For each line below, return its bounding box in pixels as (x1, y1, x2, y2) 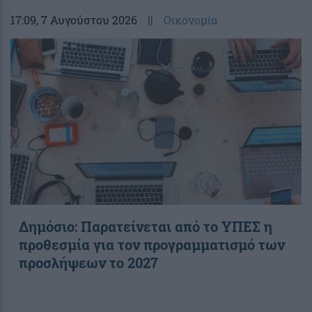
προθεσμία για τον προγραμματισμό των (19, 235, 285, 253)
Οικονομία (164, 12, 217, 27)
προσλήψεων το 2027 (19, 253, 158, 272)
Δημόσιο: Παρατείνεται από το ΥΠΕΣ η (19, 217, 272, 235)
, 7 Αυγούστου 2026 (36, 12, 137, 27)
